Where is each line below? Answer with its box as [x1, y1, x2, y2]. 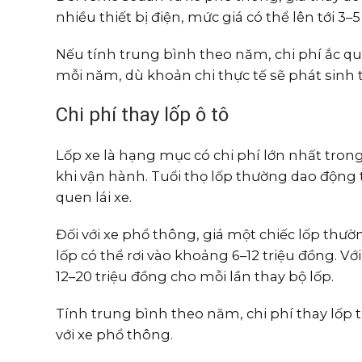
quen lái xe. [55, 189, 132, 205]
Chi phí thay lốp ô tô [55, 103, 229, 126]
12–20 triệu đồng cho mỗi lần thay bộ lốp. [55, 268, 334, 284]
